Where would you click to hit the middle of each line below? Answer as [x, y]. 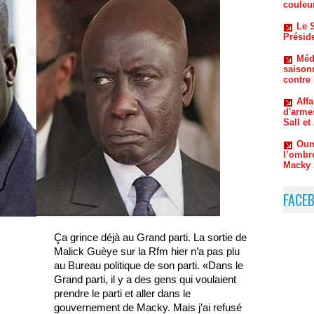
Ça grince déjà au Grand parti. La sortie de [150, 238]
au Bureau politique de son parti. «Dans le [149, 266]
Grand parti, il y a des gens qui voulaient [145, 280]
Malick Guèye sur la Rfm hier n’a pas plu [147, 252]
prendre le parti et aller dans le [122, 294]
